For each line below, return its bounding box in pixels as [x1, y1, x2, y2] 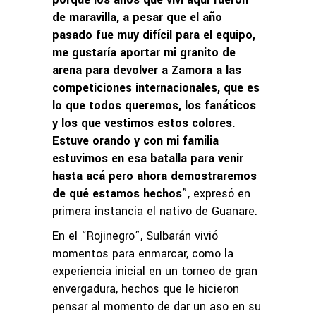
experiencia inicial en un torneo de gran [52, 262, 257, 279]
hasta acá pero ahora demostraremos [52, 167, 257, 184]
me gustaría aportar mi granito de [52, 44, 236, 61]
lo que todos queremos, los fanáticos [52, 97, 256, 114]
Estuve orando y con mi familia [52, 132, 219, 149]
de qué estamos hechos [52, 185, 182, 202]
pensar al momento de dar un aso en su [52, 298, 261, 315]
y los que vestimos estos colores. [52, 114, 236, 131]
